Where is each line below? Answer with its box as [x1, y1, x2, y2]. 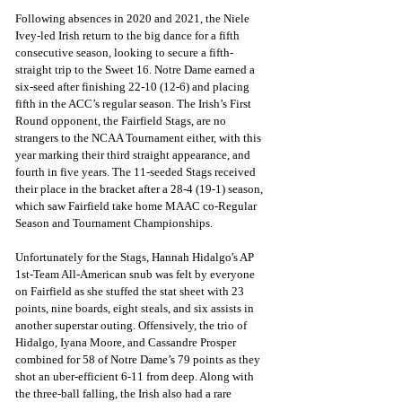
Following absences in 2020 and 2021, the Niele [15, 11, 252, 25]
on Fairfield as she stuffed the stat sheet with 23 [15, 284, 247, 298]
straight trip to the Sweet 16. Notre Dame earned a [15, 62, 258, 76]
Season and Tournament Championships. [15, 215, 213, 230]
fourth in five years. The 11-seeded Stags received [15, 164, 258, 179]
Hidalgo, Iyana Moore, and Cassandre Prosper [15, 335, 239, 349]
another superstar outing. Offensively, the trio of [15, 318, 249, 332]
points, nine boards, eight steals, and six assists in [15, 301, 257, 315]
